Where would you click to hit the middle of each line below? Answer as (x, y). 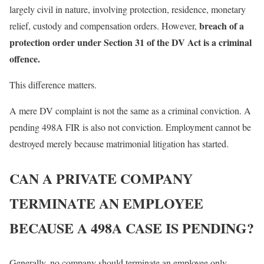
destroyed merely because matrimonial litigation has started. (119, 143)
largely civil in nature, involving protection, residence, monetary (128, 9)
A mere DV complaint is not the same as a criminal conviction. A (130, 110)
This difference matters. (53, 84)
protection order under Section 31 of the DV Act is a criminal (131, 42)
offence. (25, 58)
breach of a (222, 25)
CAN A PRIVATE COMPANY (101, 178)
